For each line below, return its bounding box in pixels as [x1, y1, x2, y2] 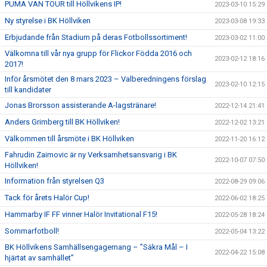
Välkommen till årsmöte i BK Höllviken [5, 134, 134, 143]
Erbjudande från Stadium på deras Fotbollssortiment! [5, 33, 187, 42]
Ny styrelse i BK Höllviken [5, 16, 91, 25]
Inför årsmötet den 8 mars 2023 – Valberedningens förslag [5, 74, 206, 83]
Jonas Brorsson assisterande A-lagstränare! [5, 101, 156, 110]
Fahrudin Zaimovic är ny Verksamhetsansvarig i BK [5, 150, 177, 159]
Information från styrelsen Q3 [5, 176, 104, 185]
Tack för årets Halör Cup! [5, 193, 89, 202]
